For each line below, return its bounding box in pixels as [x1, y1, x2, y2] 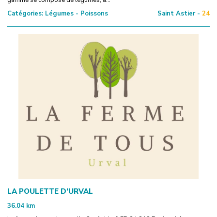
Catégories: [7, 9, 43, 18]
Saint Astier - [157, 9, 200, 18]
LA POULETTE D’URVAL [7, 186, 93, 196]
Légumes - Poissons [43, 9, 108, 18]
